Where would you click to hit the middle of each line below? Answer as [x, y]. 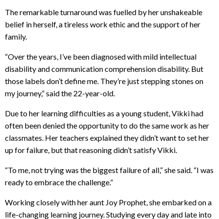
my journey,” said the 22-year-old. [60, 93]
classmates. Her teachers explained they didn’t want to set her [107, 137]
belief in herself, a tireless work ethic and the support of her [103, 24]
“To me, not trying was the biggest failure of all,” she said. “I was [109, 170]
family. [16, 36]
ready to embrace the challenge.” [59, 182]
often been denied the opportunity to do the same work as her [107, 125]
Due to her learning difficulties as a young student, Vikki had [104, 113]
